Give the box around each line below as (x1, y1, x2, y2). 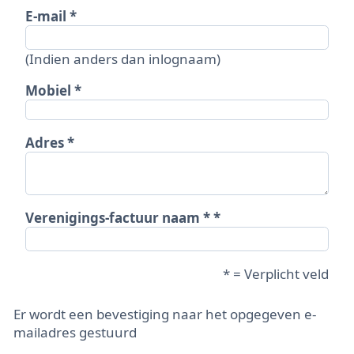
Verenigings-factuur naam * (24, 209, 210, 228)
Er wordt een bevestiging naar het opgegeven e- (13, 304, 316, 323)
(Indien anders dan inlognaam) (24, 50, 220, 69)
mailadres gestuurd (13, 322, 137, 341)
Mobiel (24, 81, 71, 100)
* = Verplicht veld (223, 265, 330, 283)
